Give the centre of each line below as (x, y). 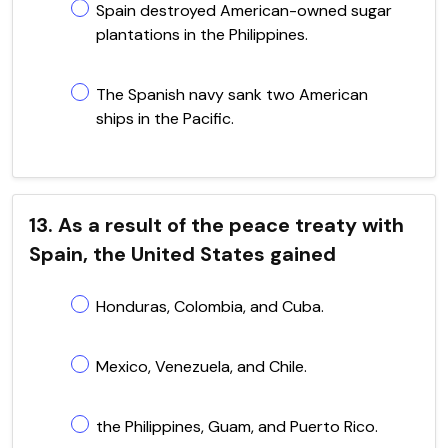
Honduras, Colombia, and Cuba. (210, 306)
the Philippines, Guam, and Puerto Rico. (237, 426)
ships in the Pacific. (165, 118)
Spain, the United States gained (182, 253)
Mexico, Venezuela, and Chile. (201, 366)
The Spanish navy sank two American (232, 94)
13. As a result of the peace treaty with (216, 224)
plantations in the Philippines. (202, 34)
